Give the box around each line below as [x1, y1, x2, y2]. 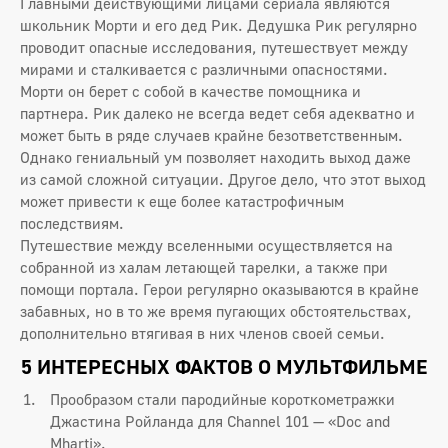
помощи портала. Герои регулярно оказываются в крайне [20, 279, 419, 298]
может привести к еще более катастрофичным [20, 191, 344, 210]
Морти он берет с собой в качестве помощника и [20, 81, 361, 100]
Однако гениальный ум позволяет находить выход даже [20, 147, 411, 166]
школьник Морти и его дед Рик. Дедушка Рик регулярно [20, 15, 417, 34]
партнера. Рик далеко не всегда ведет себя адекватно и [20, 103, 415, 122]
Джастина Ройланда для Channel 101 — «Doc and [50, 411, 390, 430]
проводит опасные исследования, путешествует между [20, 37, 408, 56]
